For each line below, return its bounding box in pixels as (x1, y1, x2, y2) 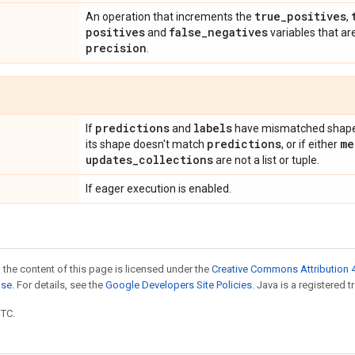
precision (86, 40, 147, 55)
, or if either (281, 138, 340, 151)
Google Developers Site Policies (105, 279, 252, 291)
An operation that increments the (86, 10, 254, 23)
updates (86, 152, 132, 167)
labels (193, 120, 232, 136)
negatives (208, 25, 268, 40)
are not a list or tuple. (213, 154, 319, 166)
